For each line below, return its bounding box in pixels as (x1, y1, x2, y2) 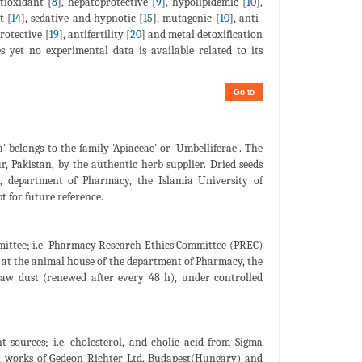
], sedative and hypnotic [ (20, 11, 144, 26)
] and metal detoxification (141, 27, 263, 42)
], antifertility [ (58, 27, 130, 42)
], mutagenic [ (153, 11, 220, 26)
